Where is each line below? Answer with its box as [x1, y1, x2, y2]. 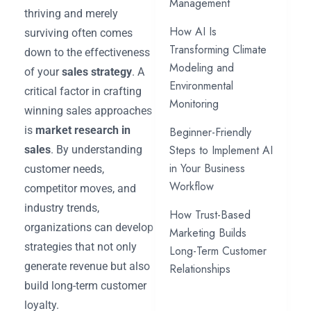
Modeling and [169, 60, 234, 76]
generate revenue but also [24, 259, 150, 273]
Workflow [169, 178, 214, 194]
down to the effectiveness [24, 45, 150, 59]
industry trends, [24, 201, 99, 215]
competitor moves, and [24, 181, 136, 195]
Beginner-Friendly [169, 124, 251, 140]
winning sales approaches [24, 103, 152, 117]
